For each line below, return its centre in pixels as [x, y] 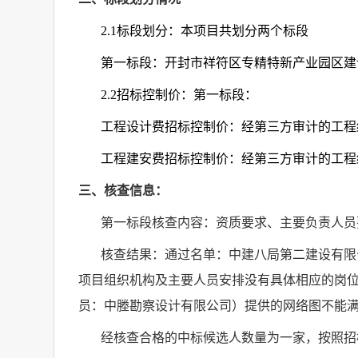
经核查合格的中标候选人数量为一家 [203, 338]
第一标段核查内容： [158, 223]
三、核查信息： [123, 191]
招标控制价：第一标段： [187, 95]
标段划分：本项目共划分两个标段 [213, 31]
